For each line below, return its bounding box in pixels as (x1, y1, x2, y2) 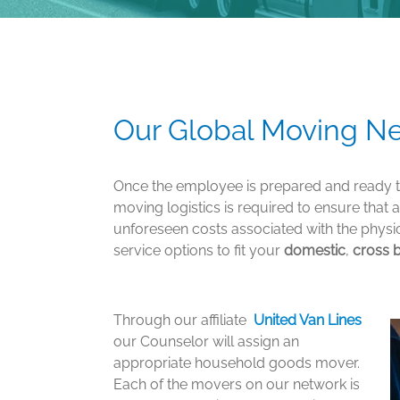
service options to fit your (113, 242, 284, 259)
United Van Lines (254, 312, 362, 329)
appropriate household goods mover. (113, 354, 360, 371)
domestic (284, 242, 346, 259)
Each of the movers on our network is (113, 376, 360, 393)
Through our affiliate (113, 312, 254, 329)
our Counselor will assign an (113, 333, 299, 350)
